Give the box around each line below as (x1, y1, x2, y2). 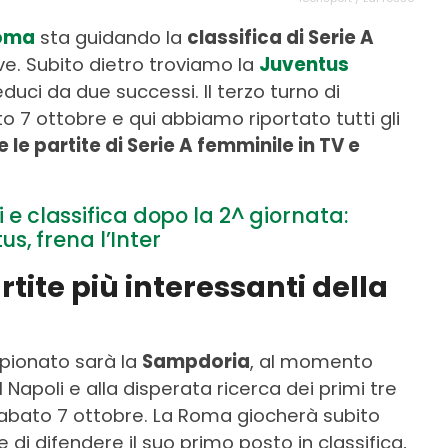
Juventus (259, 51, 349, 77)
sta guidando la (35, 24, 187, 50)
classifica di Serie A (187, 24, 374, 50)
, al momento (250, 348, 373, 374)
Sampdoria (142, 348, 250, 374)
